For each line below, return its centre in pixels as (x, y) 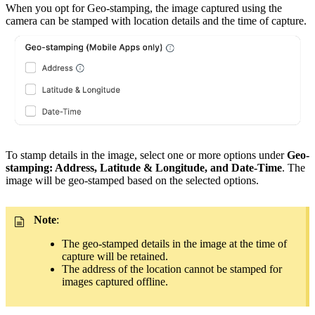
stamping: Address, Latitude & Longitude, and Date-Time (144, 168)
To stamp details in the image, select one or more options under (146, 155)
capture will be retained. (115, 257)
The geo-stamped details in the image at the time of (174, 244)
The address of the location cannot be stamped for (172, 269)
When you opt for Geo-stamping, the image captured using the (144, 8)
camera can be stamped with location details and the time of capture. (156, 21)
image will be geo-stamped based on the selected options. (132, 181)
